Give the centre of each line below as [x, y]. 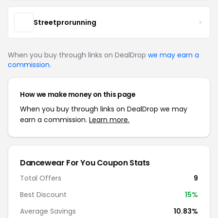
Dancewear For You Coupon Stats [85, 163]
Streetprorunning [65, 22]
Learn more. [109, 120]
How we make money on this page [78, 94]
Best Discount [43, 195]
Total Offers [41, 178]
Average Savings [48, 211]
